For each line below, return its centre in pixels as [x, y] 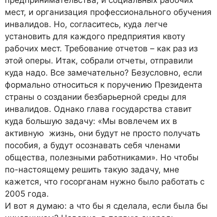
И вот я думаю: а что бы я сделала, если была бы [106, 206]
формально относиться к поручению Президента [104, 85]
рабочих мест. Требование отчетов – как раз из [101, 49]
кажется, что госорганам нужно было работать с [105, 182]
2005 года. [27, 194]
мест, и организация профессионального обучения [108, 12]
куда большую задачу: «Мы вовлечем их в [91, 121]
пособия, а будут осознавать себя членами [93, 146]
